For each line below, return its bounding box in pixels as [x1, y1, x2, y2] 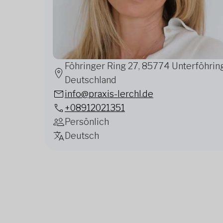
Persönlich [65, 116, 109, 127]
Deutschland [65, 75, 116, 85]
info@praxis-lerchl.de [65, 89, 153, 99]
